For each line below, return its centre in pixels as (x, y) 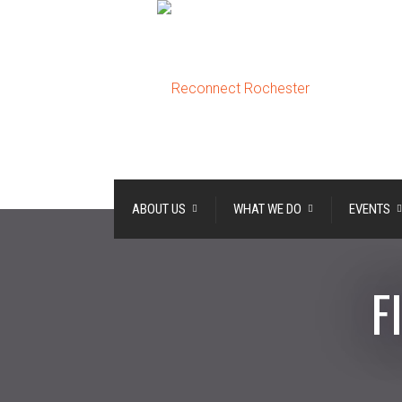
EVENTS (370, 209)
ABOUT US (159, 209)
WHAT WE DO (267, 209)
